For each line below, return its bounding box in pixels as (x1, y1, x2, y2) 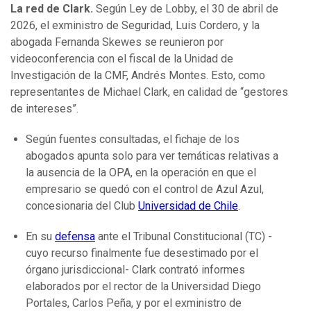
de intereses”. (10, 102, 78, 116)
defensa (55, 230, 95, 244)
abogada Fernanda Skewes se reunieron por (10, 35, 224, 49)
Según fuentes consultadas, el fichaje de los (26, 133, 239, 146)
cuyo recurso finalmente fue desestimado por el (26, 246, 258, 260)
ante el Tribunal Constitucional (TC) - (95, 230, 272, 244)
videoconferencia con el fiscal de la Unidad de (10, 52, 233, 66)
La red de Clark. (10, 2, 96, 16)
